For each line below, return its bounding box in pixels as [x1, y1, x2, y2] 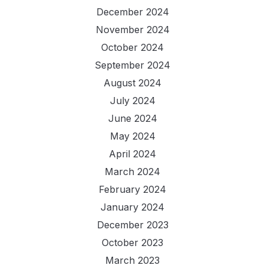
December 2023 [96, 218, 169, 231]
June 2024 [108, 112, 157, 124]
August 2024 [104, 76, 161, 89]
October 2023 [102, 236, 163, 248]
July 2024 [109, 94, 156, 106]
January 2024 [101, 201, 164, 213]
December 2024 [96, 5, 169, 18]
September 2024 [95, 59, 170, 71]
